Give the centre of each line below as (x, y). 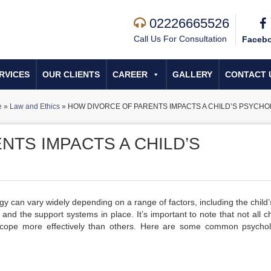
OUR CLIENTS (71, 74)
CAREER (130, 74)
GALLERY (192, 74)
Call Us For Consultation (180, 39)
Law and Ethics (34, 106)
